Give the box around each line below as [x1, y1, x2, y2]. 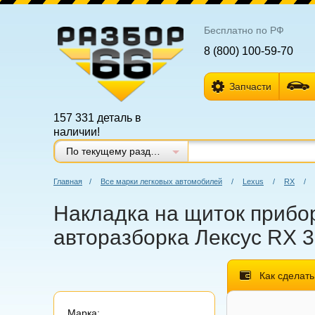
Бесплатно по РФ [203, 25, 284, 36]
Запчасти [229, 81, 271, 92]
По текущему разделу [150, 146, 160, 157]
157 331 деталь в [53, 112, 141, 124]
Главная [53, 177, 82, 186]
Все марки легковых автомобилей [101, 177, 222, 186]
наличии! [53, 126, 100, 138]
